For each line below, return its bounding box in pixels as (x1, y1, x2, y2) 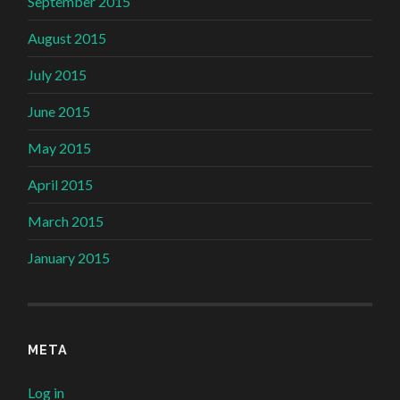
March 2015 (28, 212, 104, 229)
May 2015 (28, 138, 92, 156)
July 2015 (28, 65, 87, 83)
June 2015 (28, 102, 91, 120)
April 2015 (28, 175, 94, 193)
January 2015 (28, 248, 111, 266)
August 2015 (28, 29, 107, 46)
